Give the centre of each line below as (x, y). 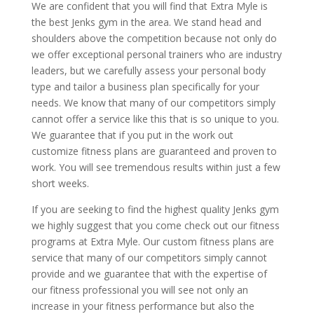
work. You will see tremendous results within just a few (156, 167)
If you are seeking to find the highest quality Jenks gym (155, 209)
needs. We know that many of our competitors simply (153, 102)
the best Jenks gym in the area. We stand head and (146, 22)
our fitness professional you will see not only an (139, 289)
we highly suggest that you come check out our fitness (155, 225)
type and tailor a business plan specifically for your (145, 86)
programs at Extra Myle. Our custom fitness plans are (152, 241)
